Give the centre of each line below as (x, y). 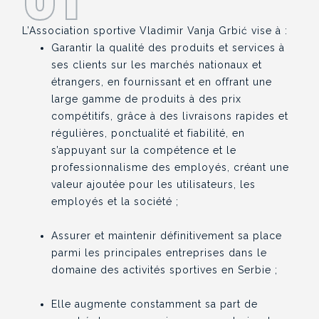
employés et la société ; (115, 202)
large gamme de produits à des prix (147, 99)
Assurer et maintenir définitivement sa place (167, 236)
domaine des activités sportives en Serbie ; (165, 270)
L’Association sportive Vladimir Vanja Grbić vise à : (155, 31)
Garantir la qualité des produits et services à (168, 48)
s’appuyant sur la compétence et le (144, 150)
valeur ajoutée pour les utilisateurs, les (154, 184)
